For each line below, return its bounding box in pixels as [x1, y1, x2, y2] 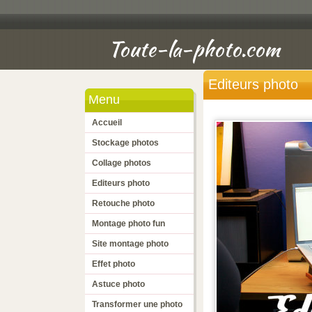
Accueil [92, 118, 122, 127]
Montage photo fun [92, 219, 165, 228]
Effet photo [92, 259, 135, 269]
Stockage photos [92, 138, 159, 148]
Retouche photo [92, 198, 155, 208]
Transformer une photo [92, 299, 182, 309]
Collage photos [92, 158, 151, 168]
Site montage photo [92, 239, 169, 249]
